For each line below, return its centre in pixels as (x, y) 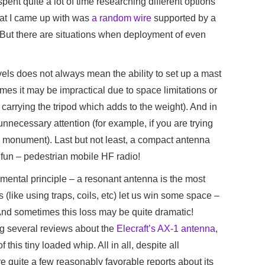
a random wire (122, 18)
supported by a (184, 18)
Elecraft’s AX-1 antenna (166, 229)
